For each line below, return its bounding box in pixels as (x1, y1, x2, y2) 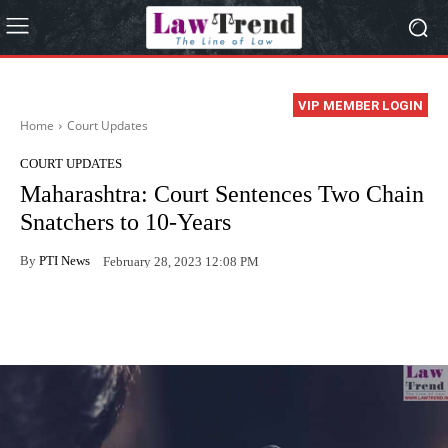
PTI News (39, 252, 90, 268)
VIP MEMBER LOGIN (298, 98, 423, 114)
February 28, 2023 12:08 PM (103, 253, 259, 269)
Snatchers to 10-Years (20, 209, 231, 236)
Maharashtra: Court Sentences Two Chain (20, 181, 424, 208)
